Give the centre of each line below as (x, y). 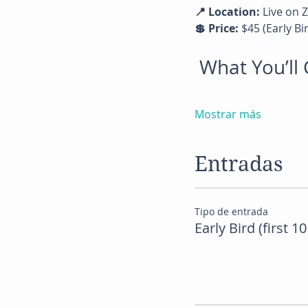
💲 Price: (216, 28)
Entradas (239, 164)
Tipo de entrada (231, 211)
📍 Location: (227, 12)
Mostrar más (228, 114)
